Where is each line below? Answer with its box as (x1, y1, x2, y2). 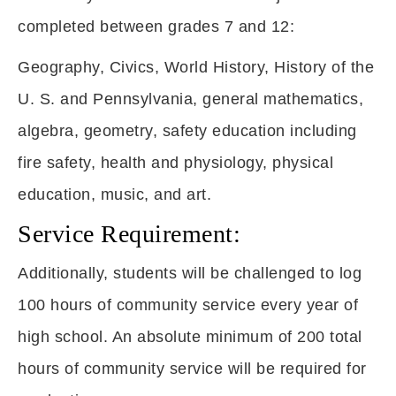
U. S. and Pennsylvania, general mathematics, (18, 90, 363, 108)
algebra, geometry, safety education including (18, 122, 357, 140)
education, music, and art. (18, 186, 211, 203)
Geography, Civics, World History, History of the (18, 58, 374, 76)
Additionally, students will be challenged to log (18, 264, 362, 282)
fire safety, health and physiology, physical (18, 154, 333, 171)
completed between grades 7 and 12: (18, 18, 294, 35)
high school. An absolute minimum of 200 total (18, 328, 362, 346)
